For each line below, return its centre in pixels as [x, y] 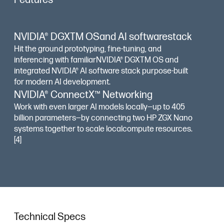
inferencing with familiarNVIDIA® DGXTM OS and [96, 60]
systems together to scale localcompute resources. [103, 129]
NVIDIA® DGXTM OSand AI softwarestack [103, 37]
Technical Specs [50, 217]
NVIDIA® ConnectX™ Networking [83, 95]
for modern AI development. [62, 82]
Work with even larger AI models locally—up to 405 [99, 107]
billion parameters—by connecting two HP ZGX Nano [103, 118]
